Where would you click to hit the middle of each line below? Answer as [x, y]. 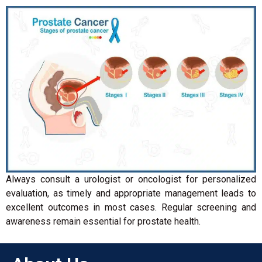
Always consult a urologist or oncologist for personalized [131, 180]
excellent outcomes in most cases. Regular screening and [131, 208]
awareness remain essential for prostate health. [103, 222]
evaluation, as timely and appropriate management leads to [131, 194]
